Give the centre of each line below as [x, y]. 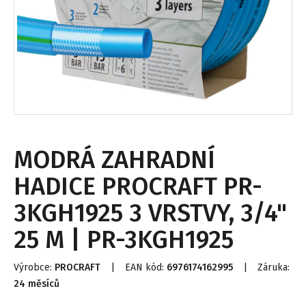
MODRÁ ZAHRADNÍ [114, 160]
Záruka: [274, 267]
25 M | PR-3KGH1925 [124, 240]
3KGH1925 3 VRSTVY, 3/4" [150, 213]
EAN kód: [146, 267]
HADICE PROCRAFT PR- [138, 186]
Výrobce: [34, 267]
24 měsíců [37, 284]
